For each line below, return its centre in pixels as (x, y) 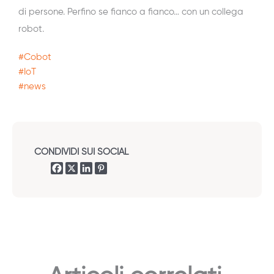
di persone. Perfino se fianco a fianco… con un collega (131, 12)
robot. (31, 29)
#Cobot (35, 57)
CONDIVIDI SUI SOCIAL (81, 152)
